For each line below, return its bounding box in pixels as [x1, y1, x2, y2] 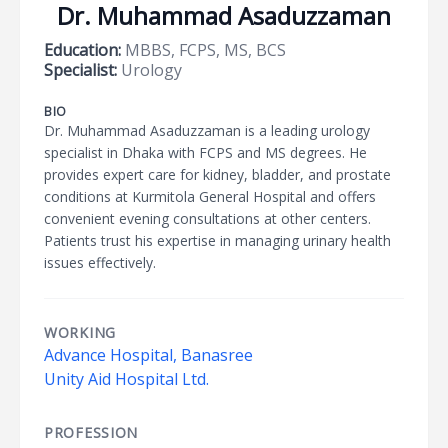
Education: [44, 39, 121, 61]
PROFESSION [44, 423, 138, 442]
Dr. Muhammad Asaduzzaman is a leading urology [44, 121, 370, 140]
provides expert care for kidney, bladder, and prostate [44, 165, 391, 184]
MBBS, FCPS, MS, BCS [121, 39, 286, 61]
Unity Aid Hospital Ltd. [44, 368, 209, 390]
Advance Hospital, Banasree [44, 344, 253, 366]
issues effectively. [44, 253, 156, 272]
